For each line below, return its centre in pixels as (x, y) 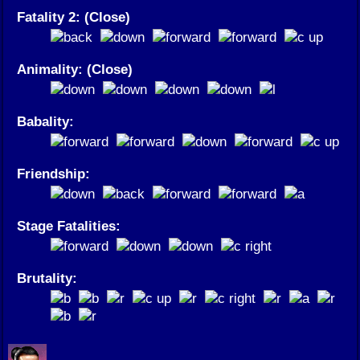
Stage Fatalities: (69, 226)
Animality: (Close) (75, 70)
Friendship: (53, 174)
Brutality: (47, 278)
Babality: (45, 122)
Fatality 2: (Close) (74, 17)
